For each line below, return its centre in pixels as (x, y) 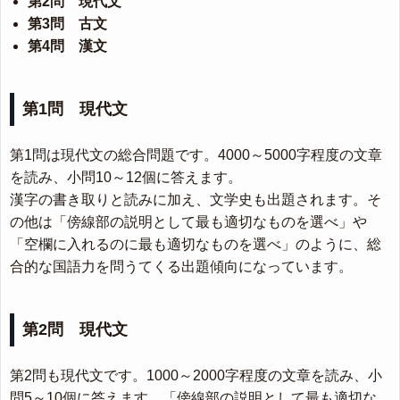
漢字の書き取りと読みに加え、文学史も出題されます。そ (196, 200)
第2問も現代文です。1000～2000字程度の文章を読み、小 (196, 375)
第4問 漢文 (67, 46)
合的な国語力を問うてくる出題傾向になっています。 (181, 267)
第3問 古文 (67, 24)
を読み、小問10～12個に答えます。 (126, 177)
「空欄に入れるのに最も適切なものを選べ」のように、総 (196, 244)
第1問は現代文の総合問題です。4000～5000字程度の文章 (196, 155)
